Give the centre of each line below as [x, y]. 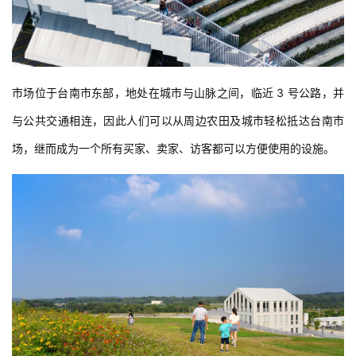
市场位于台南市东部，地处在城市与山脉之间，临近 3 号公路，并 [178, 92]
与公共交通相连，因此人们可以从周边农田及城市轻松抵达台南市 [178, 120]
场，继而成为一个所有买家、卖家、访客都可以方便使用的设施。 [173, 148]
